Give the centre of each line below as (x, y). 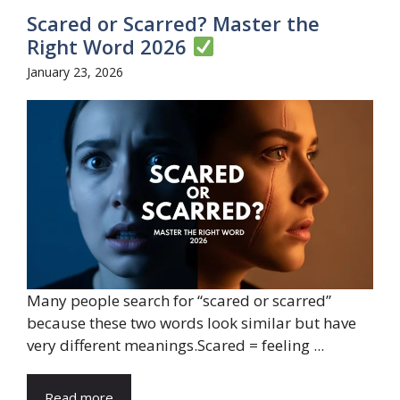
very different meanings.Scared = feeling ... (175, 345)
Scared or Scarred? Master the (173, 23)
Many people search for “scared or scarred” (179, 300)
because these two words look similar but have (192, 322)
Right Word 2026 (109, 46)
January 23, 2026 (75, 72)
